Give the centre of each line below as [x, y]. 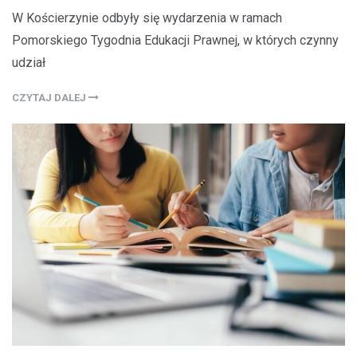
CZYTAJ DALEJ [50, 97]
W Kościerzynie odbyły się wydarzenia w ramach [147, 18]
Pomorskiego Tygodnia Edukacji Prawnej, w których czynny [175, 40]
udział [29, 62]
